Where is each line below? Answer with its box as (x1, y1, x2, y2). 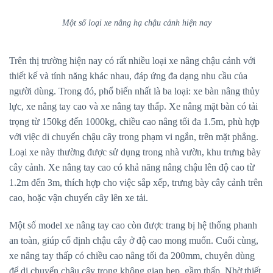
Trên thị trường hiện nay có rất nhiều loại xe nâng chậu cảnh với (9, 55, 255, 66)
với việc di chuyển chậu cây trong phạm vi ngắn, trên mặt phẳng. (9, 131, 258, 142)
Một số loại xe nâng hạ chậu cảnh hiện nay (62, 17, 211, 27)
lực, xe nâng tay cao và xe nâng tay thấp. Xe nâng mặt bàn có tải (9, 101, 258, 112)
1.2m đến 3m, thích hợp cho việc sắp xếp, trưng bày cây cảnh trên (9, 177, 263, 188)
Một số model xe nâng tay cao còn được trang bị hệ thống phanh (9, 220, 257, 231)
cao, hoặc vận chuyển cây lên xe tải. (9, 192, 148, 203)
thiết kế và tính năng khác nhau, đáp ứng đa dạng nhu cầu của (9, 70, 247, 81)
